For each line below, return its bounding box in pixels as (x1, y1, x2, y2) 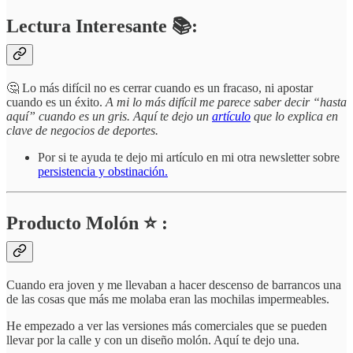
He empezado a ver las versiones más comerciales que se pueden (6, 318, 327, 333)
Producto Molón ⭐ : (6, 212, 168, 233)
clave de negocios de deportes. (6, 123, 158, 137)
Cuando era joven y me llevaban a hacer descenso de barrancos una (6, 277, 341, 292)
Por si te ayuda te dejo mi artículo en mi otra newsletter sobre (38, 150, 340, 164)
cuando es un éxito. (6, 95, 106, 109)
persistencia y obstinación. (38, 164, 168, 178)
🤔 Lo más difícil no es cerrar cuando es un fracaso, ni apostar (6, 80, 313, 95)
